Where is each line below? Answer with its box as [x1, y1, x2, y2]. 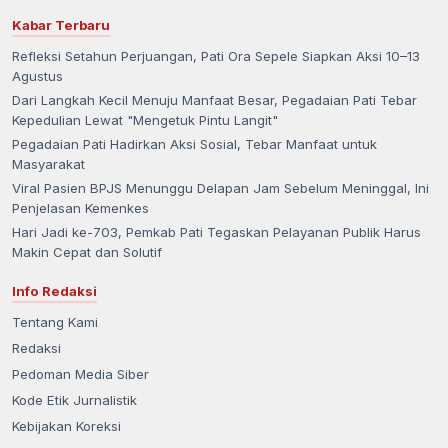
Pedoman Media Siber [12, 365, 149, 382]
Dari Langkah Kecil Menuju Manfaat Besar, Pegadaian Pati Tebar [12, 91, 417, 108]
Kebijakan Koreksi [12, 417, 121, 434]
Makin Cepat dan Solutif [12, 243, 162, 260]
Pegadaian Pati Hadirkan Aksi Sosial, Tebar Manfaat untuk [12, 135, 377, 152]
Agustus [12, 67, 63, 84]
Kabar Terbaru [12, 16, 110, 33]
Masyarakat [12, 155, 85, 172]
